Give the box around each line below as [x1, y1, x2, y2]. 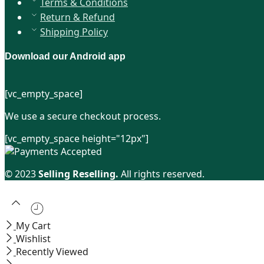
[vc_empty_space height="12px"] [5, 131, 148, 145]
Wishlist [16, 232, 51, 245]
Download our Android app [5, 51, 126, 61]
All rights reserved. [118, 167, 204, 180]
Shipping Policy [40, 25, 108, 39]
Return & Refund [40, 11, 115, 24]
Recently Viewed [16, 245, 88, 258]
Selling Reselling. [38, 167, 118, 180]
